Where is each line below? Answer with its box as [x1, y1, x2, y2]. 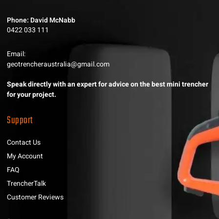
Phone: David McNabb [7, 15, 75, 25]
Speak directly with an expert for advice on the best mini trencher [7, 79, 208, 89]
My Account [7, 151, 43, 161]
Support [7, 112, 33, 129]
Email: [7, 48, 25, 59]
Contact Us [7, 137, 41, 148]
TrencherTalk [7, 178, 46, 189]
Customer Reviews [7, 192, 64, 202]
